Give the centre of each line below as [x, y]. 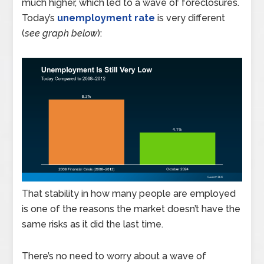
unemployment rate [106, 18]
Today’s [40, 18]
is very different [190, 18]
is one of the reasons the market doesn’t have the [131, 209]
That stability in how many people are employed [129, 193]
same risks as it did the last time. [93, 224]
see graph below [61, 33]
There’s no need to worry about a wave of [114, 256]
